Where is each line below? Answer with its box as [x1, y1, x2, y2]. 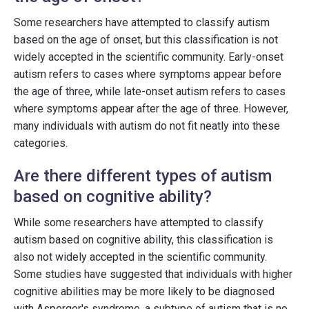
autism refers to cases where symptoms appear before [14, 68, 281, 81]
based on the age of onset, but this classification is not [14, 33, 278, 46]
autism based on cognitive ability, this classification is [14, 233, 273, 246]
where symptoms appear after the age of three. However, [14, 102, 288, 115]
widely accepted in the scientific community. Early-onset [14, 50, 283, 63]
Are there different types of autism [14, 166, 272, 186]
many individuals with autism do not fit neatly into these [14, 119, 280, 132]
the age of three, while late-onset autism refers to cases [14, 85, 286, 98]
